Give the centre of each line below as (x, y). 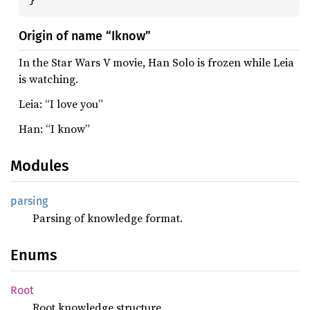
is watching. (48, 79)
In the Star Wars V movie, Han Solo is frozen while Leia (156, 62)
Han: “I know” (54, 129)
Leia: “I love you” (61, 104)
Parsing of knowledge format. (108, 218)
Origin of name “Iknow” (85, 36)
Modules (39, 166)
